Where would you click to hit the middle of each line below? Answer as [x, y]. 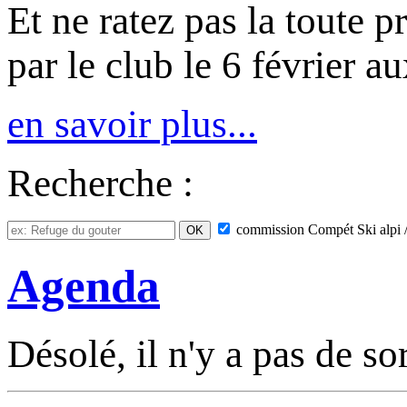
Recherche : [100, 184]
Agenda [84, 286]
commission [270, 230]
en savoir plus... [132, 124]
